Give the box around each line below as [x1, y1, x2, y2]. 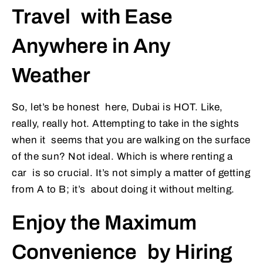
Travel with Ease [12, 5, 173, 28]
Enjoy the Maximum [12, 211, 197, 234]
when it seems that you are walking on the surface [12, 134, 251, 146]
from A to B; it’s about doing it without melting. [12, 184, 235, 195]
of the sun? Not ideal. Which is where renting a [12, 151, 233, 163]
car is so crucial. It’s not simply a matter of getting [12, 167, 250, 179]
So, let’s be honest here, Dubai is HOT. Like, [12, 102, 223, 113]
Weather [12, 64, 90, 87]
